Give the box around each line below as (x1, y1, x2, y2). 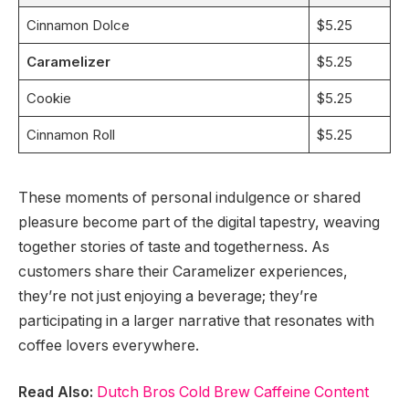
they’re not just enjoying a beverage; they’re (18, 287, 318, 305)
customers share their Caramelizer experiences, (18, 262, 348, 280)
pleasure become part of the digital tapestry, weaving (18, 213, 380, 231)
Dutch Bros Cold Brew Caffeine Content (97, 383, 369, 402)
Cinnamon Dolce (26, 16, 130, 34)
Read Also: (18, 383, 93, 402)
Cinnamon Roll (26, 125, 115, 143)
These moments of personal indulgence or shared (18, 188, 361, 206)
